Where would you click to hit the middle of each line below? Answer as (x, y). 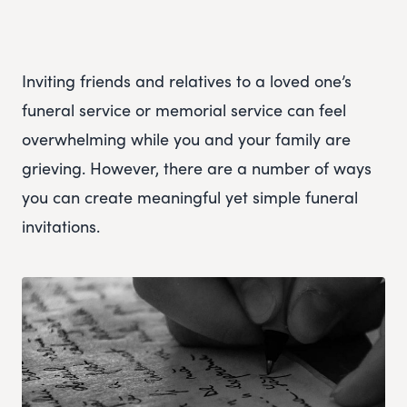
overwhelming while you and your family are (186, 139)
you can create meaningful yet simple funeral (190, 197)
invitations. (61, 226)
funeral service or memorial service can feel (184, 110)
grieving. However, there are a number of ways (197, 168)
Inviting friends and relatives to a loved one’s (187, 81)
